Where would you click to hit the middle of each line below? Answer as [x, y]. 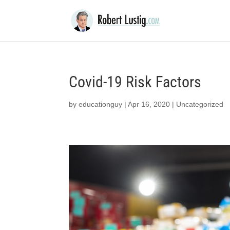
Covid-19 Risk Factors [135, 82]
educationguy [101, 104]
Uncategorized [200, 104]
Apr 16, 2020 [149, 104]
